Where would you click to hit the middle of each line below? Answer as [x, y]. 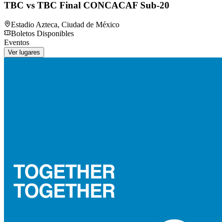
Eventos [17, 43]
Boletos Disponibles [42, 34]
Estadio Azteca [34, 25]
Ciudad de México [90, 25]
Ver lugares [24, 53]
